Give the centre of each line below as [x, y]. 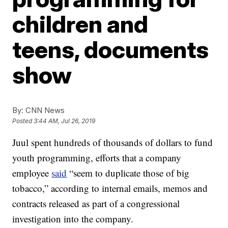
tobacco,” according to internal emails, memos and [110, 188]
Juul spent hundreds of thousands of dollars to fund [113, 142]
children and [80, 24]
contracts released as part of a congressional [96, 203]
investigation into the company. [73, 219]
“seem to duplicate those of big [128, 173]
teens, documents [111, 49]
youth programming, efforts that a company [97, 158]
